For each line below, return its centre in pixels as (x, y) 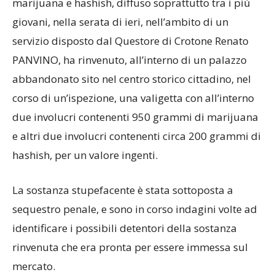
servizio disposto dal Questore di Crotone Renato (130, 41)
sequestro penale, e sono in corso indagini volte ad (135, 209)
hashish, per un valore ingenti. (85, 155)
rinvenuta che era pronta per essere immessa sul (130, 247)
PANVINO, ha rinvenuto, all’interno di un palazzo (130, 60)
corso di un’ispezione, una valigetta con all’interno (133, 98)
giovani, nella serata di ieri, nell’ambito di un (120, 21)
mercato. (34, 266)
